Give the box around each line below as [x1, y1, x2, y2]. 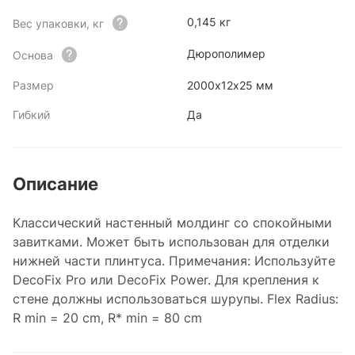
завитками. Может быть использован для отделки [13, 234, 330, 250]
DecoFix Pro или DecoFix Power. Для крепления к [13, 272, 319, 288]
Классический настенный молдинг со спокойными [13, 215, 332, 231]
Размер [13, 78, 54, 92]
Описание [13, 174, 98, 194]
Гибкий [13, 108, 50, 121]
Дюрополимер [187, 47, 265, 60]
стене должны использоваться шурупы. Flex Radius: [13, 291, 338, 307]
